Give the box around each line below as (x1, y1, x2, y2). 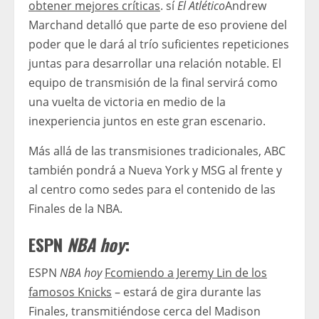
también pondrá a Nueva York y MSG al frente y (28, 162, 282, 178)
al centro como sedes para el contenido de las (28, 181, 276, 197)
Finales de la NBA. (28, 200, 122, 216)
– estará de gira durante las (112, 283, 261, 300)
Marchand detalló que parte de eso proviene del (28, 16, 287, 33)
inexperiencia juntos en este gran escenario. (28, 113, 266, 129)
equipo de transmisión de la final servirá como (28, 74, 278, 90)
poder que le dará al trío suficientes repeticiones (28, 36, 289, 52)
